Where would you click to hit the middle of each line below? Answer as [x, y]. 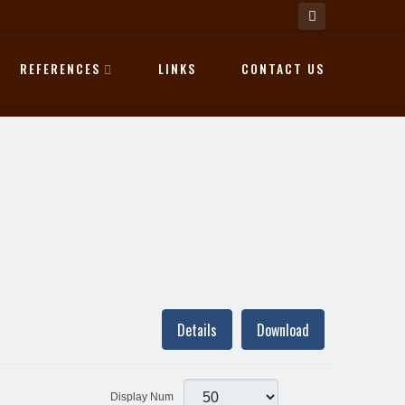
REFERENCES [60, 68]
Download [283, 330]
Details [197, 330]
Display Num [143, 396]
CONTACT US [283, 68]
